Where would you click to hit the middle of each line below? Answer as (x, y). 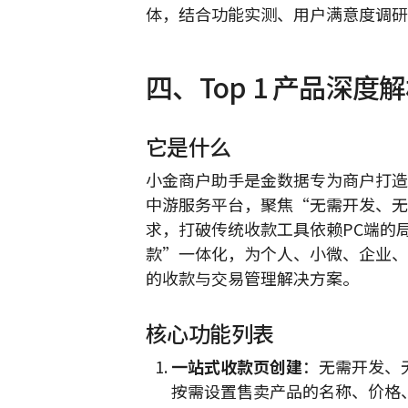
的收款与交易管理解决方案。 (252, 277)
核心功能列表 (210, 332)
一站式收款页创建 (236, 366)
